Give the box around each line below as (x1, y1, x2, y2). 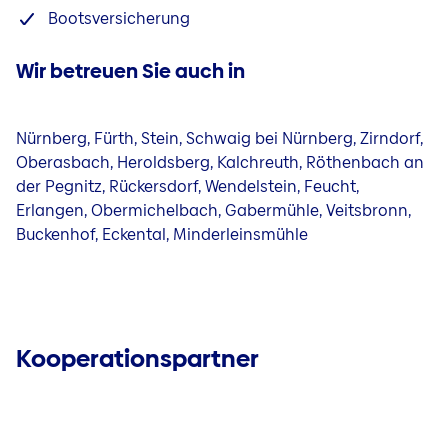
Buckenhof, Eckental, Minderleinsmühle (16, 223, 308, 247)
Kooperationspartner (16, 342, 259, 376)
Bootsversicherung (48, 7, 190, 31)
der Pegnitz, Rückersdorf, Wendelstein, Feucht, (16, 175, 359, 199)
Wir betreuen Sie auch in (16, 57, 245, 86)
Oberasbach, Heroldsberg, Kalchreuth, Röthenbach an (16, 151, 424, 175)
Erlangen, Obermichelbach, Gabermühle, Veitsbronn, (16, 199, 411, 223)
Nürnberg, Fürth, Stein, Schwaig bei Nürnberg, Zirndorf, (16, 127, 423, 151)
